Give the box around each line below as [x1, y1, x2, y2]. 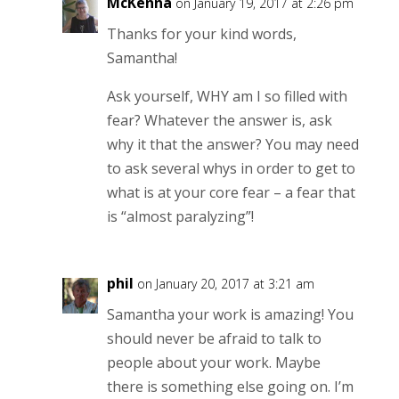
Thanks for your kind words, [106, 23, 297, 44]
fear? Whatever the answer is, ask [106, 110, 332, 130]
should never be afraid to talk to [106, 328, 322, 348]
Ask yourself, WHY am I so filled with [106, 85, 347, 106]
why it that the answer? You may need [106, 134, 359, 154]
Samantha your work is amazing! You [106, 304, 354, 324]
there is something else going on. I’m [106, 376, 354, 396]
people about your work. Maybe [106, 352, 321, 372]
